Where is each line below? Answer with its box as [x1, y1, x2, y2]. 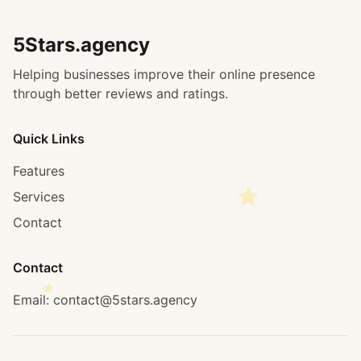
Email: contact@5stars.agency [13, 292, 197, 308]
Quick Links [13, 131, 85, 147]
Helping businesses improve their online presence [13, 66, 315, 82]
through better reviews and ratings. [13, 85, 228, 102]
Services [13, 189, 64, 205]
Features [13, 163, 64, 179]
